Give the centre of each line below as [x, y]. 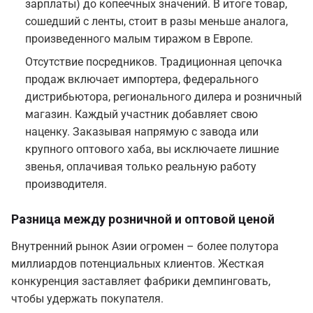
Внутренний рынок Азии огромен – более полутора [145, 247]
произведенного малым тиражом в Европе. [139, 39]
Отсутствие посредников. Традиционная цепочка [154, 62]
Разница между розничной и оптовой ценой [143, 219]
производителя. [66, 184]
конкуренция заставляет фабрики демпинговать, [141, 282]
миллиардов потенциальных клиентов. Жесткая [138, 264]
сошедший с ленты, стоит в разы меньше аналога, [156, 22]
